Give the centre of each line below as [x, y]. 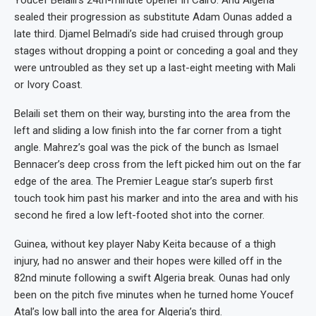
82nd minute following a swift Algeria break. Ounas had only [152, 278]
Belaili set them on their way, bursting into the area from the [152, 114]
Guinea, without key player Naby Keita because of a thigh [145, 244]
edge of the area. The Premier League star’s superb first [144, 181]
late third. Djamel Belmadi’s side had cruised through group [149, 34]
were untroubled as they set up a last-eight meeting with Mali [155, 68]
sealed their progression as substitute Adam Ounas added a [153, 17]
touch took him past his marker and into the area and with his [156, 198]
